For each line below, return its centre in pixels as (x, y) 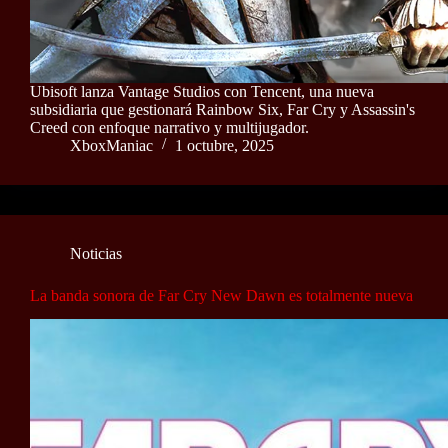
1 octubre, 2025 (224, 145)
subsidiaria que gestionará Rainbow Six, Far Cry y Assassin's (222, 109)
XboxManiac (111, 145)
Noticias (96, 253)
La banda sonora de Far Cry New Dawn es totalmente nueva (221, 295)
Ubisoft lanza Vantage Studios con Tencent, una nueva (202, 91)
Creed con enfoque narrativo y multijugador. (169, 127)
